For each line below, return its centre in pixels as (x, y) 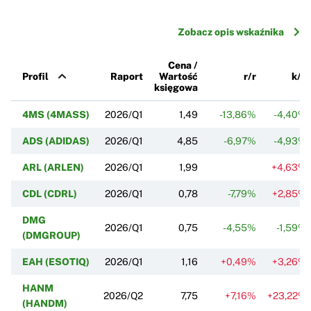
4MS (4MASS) (56, 114)
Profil (35, 76)
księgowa (176, 87)
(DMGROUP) (51, 235)
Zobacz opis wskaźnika (231, 32)
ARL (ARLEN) (53, 167)
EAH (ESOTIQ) (56, 261)
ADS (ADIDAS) (56, 141)
